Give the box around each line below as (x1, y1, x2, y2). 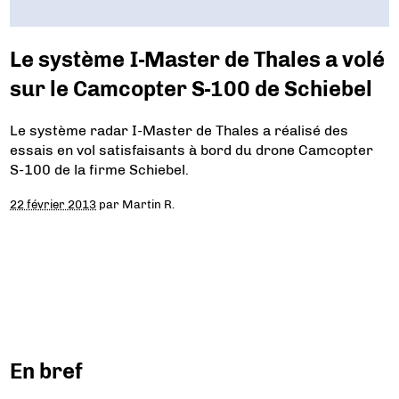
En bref (10, 357, 84, 384)
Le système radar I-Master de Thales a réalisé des (10, 121, 349, 139)
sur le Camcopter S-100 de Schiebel (10, 75, 373, 102)
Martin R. (122, 196, 175, 211)
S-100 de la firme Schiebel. (10, 160, 190, 178)
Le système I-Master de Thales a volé (10, 45, 386, 72)
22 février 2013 (10, 196, 97, 211)
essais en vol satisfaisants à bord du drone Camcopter (10, 141, 374, 159)
